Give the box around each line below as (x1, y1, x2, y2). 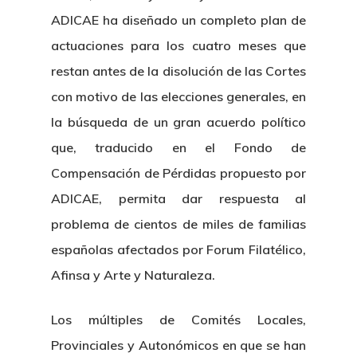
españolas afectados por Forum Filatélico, (51, 241, 306, 257)
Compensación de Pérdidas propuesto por (51, 165, 306, 181)
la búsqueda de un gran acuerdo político (51, 114, 306, 130)
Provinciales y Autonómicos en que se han (51, 337, 306, 353)
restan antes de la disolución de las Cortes (51, 63, 306, 79)
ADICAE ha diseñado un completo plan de (51, 12, 306, 28)
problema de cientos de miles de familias (51, 216, 306, 232)
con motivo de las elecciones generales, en (51, 88, 306, 104)
